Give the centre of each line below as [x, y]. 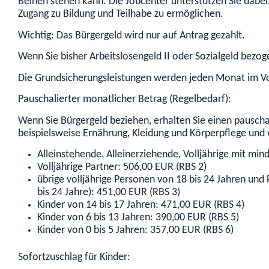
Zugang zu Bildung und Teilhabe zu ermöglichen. [121, 14]
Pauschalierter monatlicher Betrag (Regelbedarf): [125, 100]
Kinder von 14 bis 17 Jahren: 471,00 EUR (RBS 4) [141, 205]
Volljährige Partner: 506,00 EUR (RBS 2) [122, 168]
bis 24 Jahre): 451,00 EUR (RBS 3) [109, 193]
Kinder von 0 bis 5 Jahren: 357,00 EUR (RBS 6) [135, 231]
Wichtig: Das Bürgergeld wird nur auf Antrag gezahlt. [131, 35]
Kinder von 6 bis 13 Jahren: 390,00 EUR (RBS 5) [138, 218]
